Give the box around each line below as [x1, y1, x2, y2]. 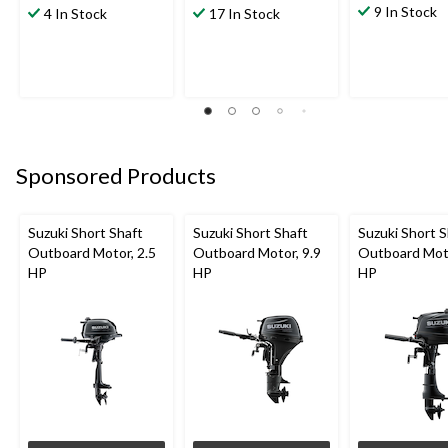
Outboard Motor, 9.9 [193, 243, 321, 261]
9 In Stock [374, 3, 437, 21]
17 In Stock [209, 5, 280, 23]
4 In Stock [44, 5, 107, 23]
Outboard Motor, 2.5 [28, 243, 156, 261]
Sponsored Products [16, 162, 216, 190]
